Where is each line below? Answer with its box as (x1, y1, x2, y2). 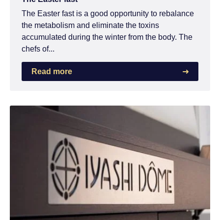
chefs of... (22, 44, 55, 53)
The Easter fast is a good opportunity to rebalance (22, 9, 194, 18)
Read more (31, 67, 72, 76)
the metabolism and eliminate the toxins (22, 21, 159, 29)
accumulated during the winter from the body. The (22, 32, 192, 41)
